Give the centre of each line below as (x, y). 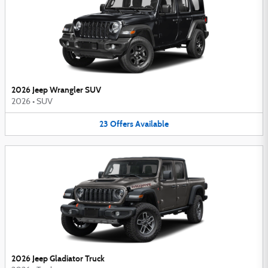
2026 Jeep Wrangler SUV (56, 90)
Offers (122, 124)
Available (152, 124)
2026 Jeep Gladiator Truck (58, 259)
